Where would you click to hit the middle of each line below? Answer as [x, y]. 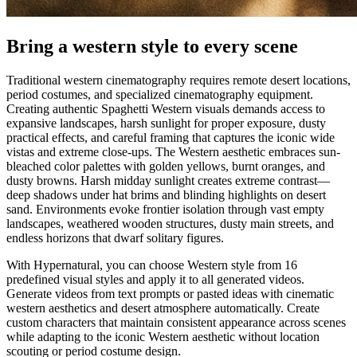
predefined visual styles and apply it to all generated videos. [155, 279]
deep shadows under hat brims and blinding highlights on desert [166, 194]
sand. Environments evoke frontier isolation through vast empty [165, 209]
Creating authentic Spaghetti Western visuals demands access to [166, 108]
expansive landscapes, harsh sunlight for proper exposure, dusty [166, 123]
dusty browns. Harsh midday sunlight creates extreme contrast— [168, 180]
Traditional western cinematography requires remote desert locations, [178, 80]
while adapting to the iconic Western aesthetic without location [163, 336]
